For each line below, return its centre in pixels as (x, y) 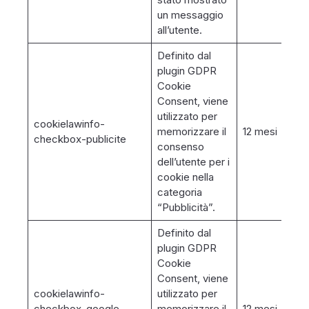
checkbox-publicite (80, 139)
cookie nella (185, 177)
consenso (180, 147)
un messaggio (190, 15)
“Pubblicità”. (186, 207)
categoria (179, 192)
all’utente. (181, 30)
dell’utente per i (193, 162)
